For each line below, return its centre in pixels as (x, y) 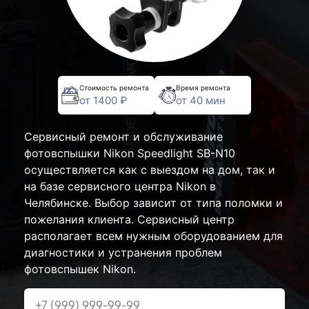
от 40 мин (201, 100)
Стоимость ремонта (114, 87)
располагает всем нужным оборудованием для (153, 236)
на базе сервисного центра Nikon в (120, 186)
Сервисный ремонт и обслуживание (123, 137)
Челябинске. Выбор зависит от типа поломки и (153, 203)
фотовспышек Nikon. (80, 269)
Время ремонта (203, 87)
